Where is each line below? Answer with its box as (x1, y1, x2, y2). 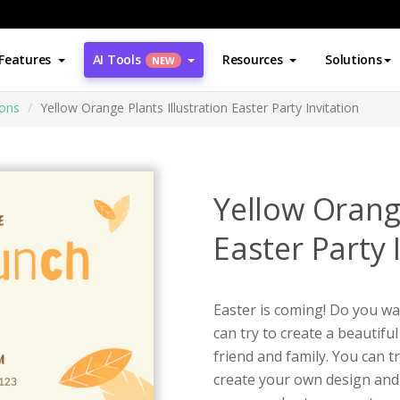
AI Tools (92, 51, 141, 68)
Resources (221, 51, 283, 68)
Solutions (325, 51, 382, 68)
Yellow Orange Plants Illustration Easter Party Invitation (40, 99, 359, 116)
